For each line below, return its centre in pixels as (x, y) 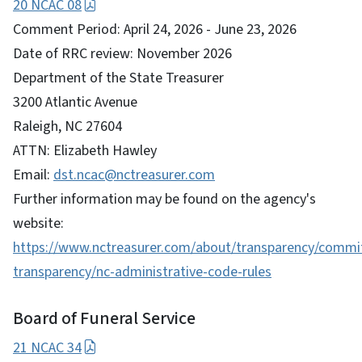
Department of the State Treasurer (118, 78)
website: (38, 223)
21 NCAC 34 (47, 347)
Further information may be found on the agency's (164, 199)
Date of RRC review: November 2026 (122, 53)
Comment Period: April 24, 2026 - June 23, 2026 (155, 29)
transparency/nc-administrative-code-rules (142, 271)
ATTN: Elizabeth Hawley (85, 150)
